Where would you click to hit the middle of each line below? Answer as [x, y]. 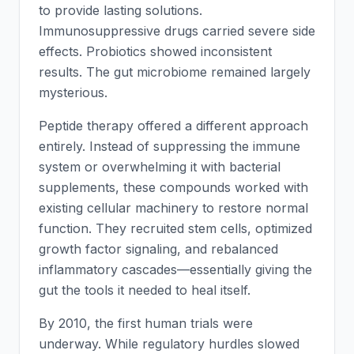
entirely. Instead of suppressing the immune [169, 146]
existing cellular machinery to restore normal [173, 208]
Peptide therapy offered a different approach [173, 126]
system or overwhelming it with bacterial [160, 167]
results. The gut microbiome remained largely [175, 72]
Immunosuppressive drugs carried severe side [177, 31]
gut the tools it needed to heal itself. [145, 290]
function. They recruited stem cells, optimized [175, 228]
